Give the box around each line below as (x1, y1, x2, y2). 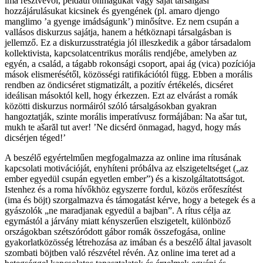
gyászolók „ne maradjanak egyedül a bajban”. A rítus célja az (5, 205, 231, 215)
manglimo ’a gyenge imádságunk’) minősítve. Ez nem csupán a (5, 16, 239, 26)
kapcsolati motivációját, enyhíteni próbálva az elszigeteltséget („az (5, 163, 248, 173)
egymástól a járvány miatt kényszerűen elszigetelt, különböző (5, 215, 231, 226)
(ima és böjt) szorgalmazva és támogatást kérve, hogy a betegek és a (5, 194, 255, 205)
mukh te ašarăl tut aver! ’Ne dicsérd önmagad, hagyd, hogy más (5, 122, 241, 132)
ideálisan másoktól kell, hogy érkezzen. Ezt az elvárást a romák (5, 90, 238, 100)
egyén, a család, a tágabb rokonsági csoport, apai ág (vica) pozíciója (5, 58, 255, 69)
